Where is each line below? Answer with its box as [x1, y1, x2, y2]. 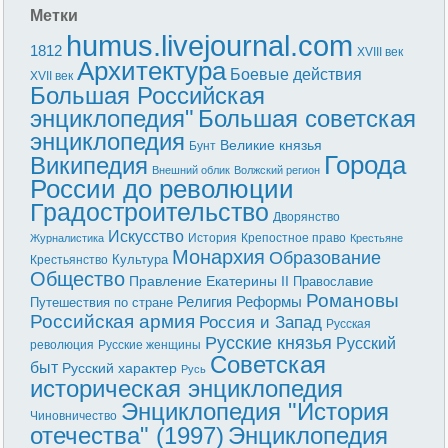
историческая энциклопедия [30, 374, 344, 402]
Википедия [30, 151, 149, 179]
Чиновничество [30, 408, 118, 423]
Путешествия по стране [30, 294, 174, 310]
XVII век [30, 68, 74, 83]
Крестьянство [30, 252, 109, 267]
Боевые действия [230, 64, 363, 83]
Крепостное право [241, 230, 347, 245]
